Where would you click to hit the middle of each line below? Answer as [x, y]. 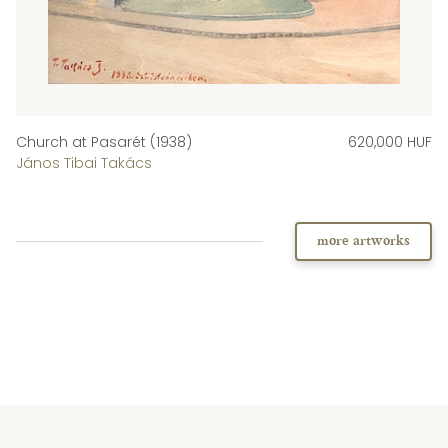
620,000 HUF [390, 141]
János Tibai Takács [84, 162]
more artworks [363, 241]
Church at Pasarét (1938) [104, 141]
